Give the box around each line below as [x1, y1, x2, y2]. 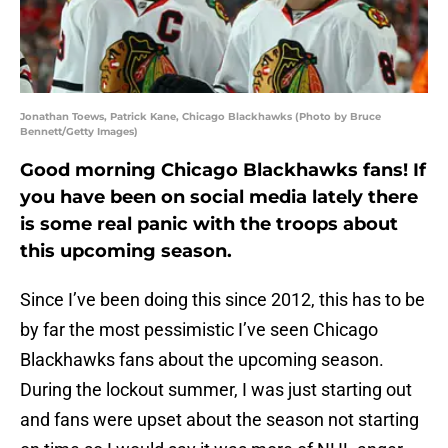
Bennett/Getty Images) [20, 125, 138, 139]
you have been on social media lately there [20, 186, 418, 209]
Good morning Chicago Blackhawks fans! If [20, 159, 426, 182]
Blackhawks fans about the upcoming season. [20, 349, 384, 371]
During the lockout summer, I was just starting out [20, 379, 412, 401]
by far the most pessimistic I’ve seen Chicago [20, 319, 378, 341]
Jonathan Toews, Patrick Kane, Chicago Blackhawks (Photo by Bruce [20, 110, 381, 124]
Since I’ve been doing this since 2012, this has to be [20, 289, 425, 311]
